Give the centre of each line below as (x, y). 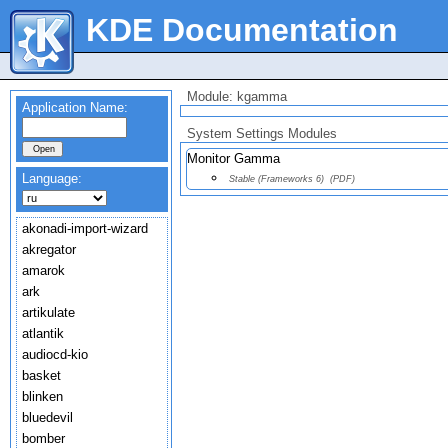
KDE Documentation (242, 30)
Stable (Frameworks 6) (276, 179)
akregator (49, 249)
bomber (43, 438)
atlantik (43, 333)
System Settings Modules (262, 133)
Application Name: (75, 107)
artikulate (48, 312)
